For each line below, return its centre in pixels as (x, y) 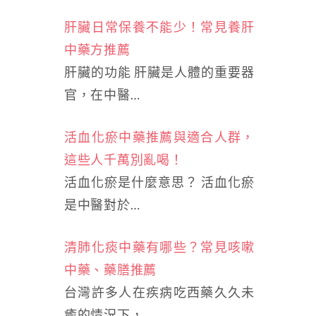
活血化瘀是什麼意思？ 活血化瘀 (159, 182)
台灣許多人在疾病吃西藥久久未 (159, 292)
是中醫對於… (102, 205)
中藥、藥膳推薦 (110, 269)
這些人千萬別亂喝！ (124, 159)
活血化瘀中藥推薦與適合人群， (159, 137)
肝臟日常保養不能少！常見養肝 (159, 27)
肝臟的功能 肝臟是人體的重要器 (159, 72)
